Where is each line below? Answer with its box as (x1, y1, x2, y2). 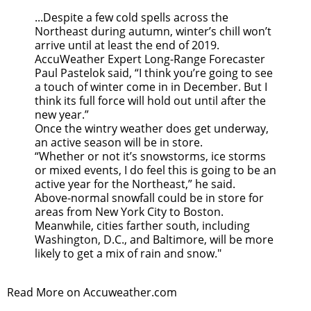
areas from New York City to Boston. (35, 204, 224, 220)
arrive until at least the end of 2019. (35, 37, 219, 53)
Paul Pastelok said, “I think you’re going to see (35, 65, 273, 81)
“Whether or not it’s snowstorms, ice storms (35, 149, 266, 165)
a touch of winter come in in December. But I (35, 79, 267, 95)
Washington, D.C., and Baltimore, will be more (35, 232, 274, 248)
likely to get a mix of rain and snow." (35, 246, 221, 262)
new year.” (35, 107, 89, 123)
